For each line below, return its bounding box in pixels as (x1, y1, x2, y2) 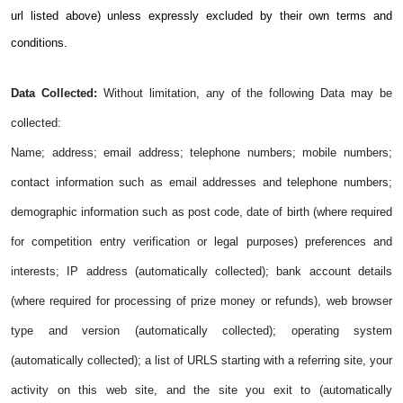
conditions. (11, 36, 67, 50)
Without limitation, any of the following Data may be (103, 86, 393, 101)
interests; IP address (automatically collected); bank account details (11, 264, 392, 279)
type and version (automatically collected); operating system (11, 324, 392, 338)
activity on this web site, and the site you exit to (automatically (11, 383, 392, 398)
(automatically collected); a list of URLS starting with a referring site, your (11, 354, 392, 368)
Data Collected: (11, 86, 103, 101)
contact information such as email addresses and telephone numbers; (11, 175, 392, 190)
